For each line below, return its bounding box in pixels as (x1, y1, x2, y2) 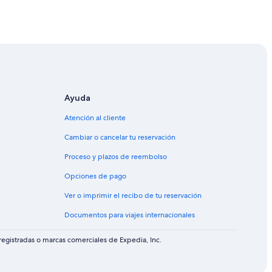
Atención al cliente (64, 112, 126, 123)
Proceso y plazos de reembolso (64, 151, 167, 161)
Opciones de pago (64, 171, 126, 181)
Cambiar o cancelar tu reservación (64, 132, 175, 142)
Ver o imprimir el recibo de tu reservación (64, 190, 202, 200)
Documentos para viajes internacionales (64, 209, 195, 220)
